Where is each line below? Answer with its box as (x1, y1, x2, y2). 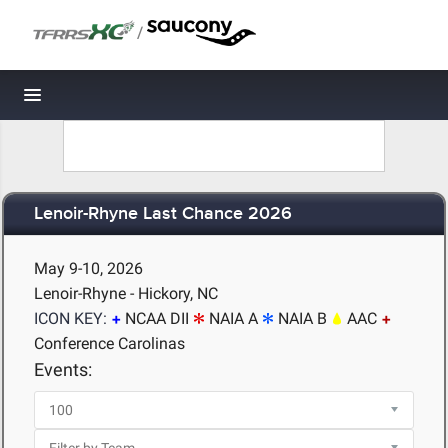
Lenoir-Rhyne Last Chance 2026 (34, 203, 292, 226)
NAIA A (209, 309, 258, 328)
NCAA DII (125, 309, 189, 328)
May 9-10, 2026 (34, 259, 143, 278)
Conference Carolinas (34, 334, 185, 353)
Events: (34, 359, 92, 380)
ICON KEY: (34, 309, 107, 328)
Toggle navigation (33, 90, 168, 111)
